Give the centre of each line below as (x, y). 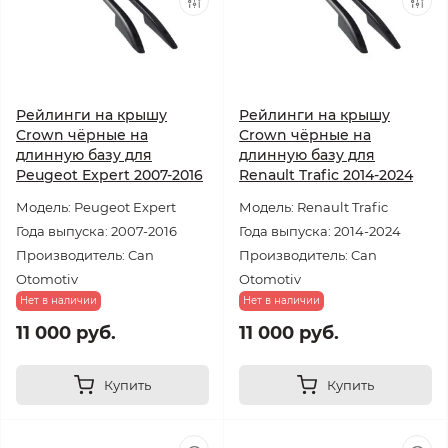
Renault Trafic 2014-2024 (326, 175)
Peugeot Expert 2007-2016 (109, 175)
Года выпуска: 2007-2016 (96, 231)
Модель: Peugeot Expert (96, 207)
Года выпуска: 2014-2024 (320, 231)
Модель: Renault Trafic (313, 207)
